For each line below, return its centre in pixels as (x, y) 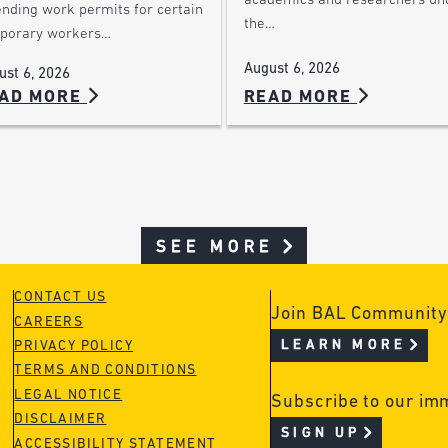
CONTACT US (60, 298)
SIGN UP (321, 433)
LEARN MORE (344, 346)
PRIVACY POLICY (74, 346)
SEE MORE (215, 248)
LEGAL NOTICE (68, 395)
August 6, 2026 (291, 70)
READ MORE (300, 98)
